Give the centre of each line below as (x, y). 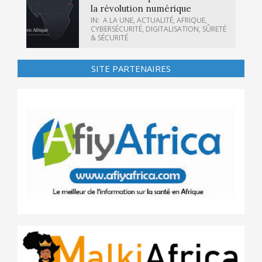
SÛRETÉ (214, 29)
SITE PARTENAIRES (131, 68)
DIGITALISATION (172, 29)
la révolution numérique (141, 8)
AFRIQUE (191, 20)
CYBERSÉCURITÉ (116, 29)
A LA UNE (118, 20)
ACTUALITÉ (155, 20)
